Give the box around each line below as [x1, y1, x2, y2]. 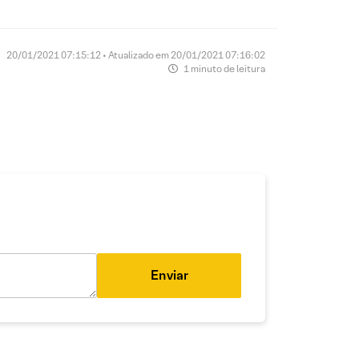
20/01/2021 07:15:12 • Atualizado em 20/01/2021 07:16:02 [6, 49, 265, 62]
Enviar [150, 267, 188, 284]
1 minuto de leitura [182, 63, 265, 75]
